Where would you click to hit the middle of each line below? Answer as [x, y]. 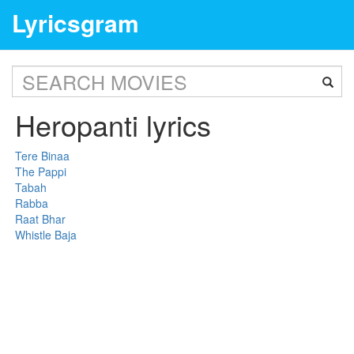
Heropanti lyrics [113, 124]
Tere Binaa [43, 156]
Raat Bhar [41, 219]
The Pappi [41, 171]
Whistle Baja [46, 235]
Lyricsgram [75, 23]
